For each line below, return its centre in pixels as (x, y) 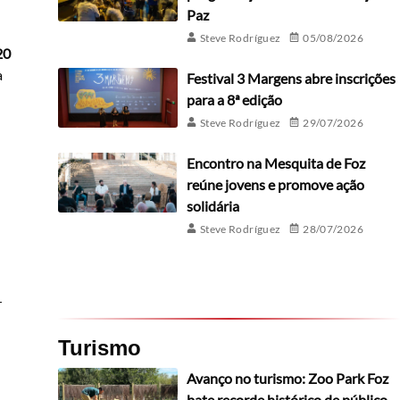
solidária (212, 206)
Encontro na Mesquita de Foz (275, 163)
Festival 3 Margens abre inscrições (291, 79)
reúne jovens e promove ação (275, 185)
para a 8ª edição (234, 100)
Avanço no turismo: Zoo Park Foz (287, 379)
